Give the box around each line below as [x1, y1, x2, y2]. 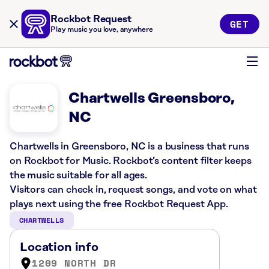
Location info [20, 241, 98, 254]
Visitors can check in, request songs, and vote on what [10, 184, 257, 195]
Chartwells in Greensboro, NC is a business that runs [10, 141, 249, 152]
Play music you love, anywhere [50, 26, 153, 34]
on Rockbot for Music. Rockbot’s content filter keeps [10, 156, 252, 166]
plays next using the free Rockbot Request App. [10, 199, 228, 210]
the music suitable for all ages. [10, 170, 147, 181]
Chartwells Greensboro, [68, 91, 235, 106]
